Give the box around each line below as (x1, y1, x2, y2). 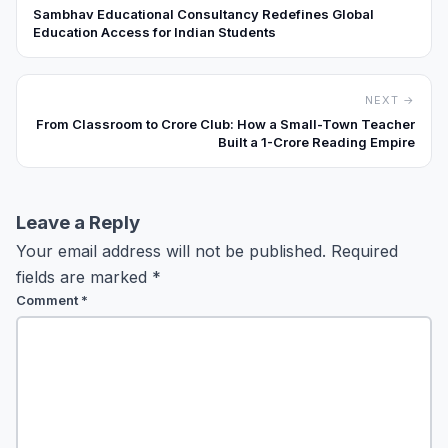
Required (331, 240, 398, 261)
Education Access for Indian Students (33, 23, 276, 40)
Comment (16, 291, 81, 308)
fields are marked (16, 266, 152, 287)
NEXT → (365, 92, 415, 107)
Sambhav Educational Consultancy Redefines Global (33, 5, 374, 22)
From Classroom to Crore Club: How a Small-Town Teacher (36, 115, 415, 132)
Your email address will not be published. (16, 240, 326, 261)
